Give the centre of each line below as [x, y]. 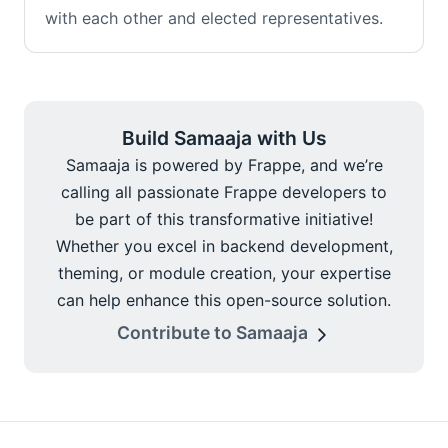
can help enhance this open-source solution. [224, 300]
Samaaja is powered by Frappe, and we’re [224, 165]
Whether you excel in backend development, [224, 246]
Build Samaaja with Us [224, 138]
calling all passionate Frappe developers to [224, 192]
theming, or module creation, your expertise [224, 273]
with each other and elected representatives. [214, 17]
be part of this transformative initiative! [224, 219]
